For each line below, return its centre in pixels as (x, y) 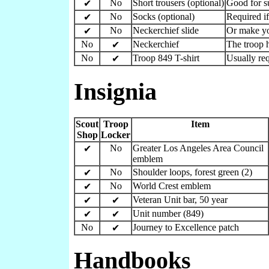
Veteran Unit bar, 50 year (180, 199)
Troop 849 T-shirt (166, 58)
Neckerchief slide (166, 31)
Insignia (115, 91)
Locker (116, 134)
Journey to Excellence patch (186, 227)
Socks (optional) (164, 17)
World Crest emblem (172, 186)
